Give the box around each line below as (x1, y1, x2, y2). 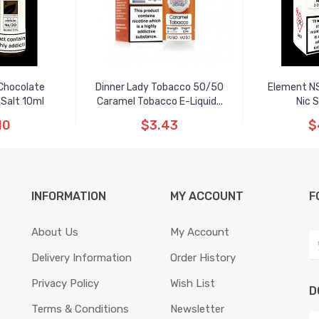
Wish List (170, 277, 215, 290)
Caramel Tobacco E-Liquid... (96, 95, 223, 108)
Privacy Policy (31, 277, 99, 290)
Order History (170, 251, 236, 264)
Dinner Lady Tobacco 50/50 (95, 81, 224, 93)
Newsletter (170, 303, 224, 315)
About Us (31, 226, 78, 239)
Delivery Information (31, 251, 132, 264)
